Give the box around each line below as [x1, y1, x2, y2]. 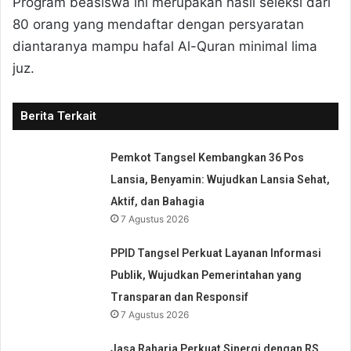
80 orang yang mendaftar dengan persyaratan [13, 16, 304, 32]
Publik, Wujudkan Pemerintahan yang [110, 268, 302, 281]
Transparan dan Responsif [110, 290, 249, 303]
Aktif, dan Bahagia [110, 194, 205, 208]
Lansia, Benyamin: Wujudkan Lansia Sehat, [110, 172, 331, 186]
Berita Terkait [20, 108, 96, 123]
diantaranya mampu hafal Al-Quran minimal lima [13, 38, 317, 54]
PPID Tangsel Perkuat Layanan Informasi [110, 246, 322, 259]
